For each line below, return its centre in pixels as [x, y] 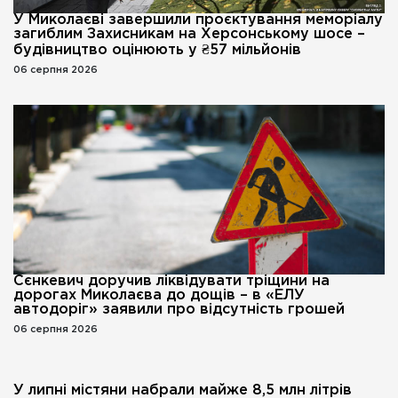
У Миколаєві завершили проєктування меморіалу [198, 20]
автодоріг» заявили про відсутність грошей [179, 309]
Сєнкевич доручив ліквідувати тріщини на [171, 281]
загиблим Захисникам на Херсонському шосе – [189, 35]
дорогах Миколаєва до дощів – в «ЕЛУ [159, 295]
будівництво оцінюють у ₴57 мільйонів [157, 51]
